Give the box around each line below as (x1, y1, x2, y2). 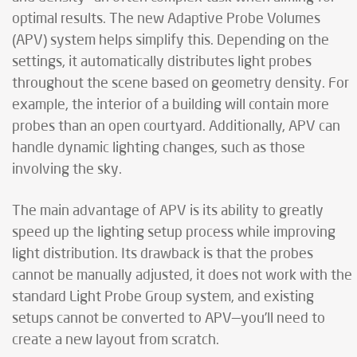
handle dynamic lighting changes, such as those (12, 141, 305, 156)
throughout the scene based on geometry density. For (12, 76, 349, 92)
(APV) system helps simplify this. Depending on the (12, 33, 329, 49)
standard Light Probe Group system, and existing (12, 290, 314, 305)
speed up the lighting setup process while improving (12, 226, 335, 241)
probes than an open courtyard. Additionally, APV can (12, 120, 340, 135)
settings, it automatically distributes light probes (12, 55, 312, 70)
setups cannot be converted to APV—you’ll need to (12, 312, 325, 327)
